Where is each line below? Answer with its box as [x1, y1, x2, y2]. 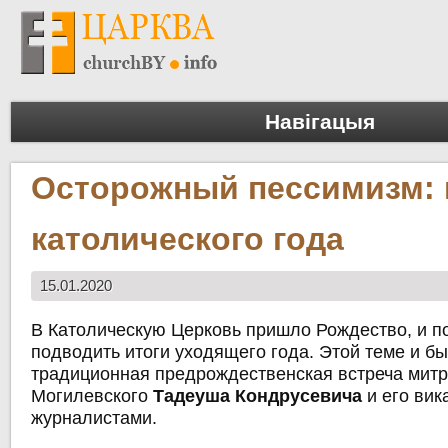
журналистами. [31, 408, 158, 429]
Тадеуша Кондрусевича [153, 386, 363, 407]
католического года [31, 221, 345, 258]
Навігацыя [265, 110, 375, 134]
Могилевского [31, 386, 154, 407]
